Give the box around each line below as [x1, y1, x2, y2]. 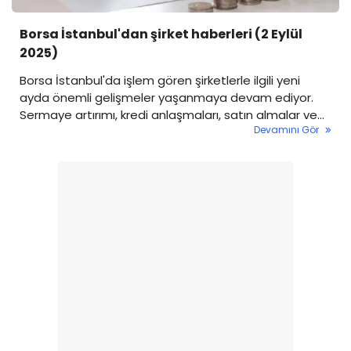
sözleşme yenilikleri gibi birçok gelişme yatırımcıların [20, 123, 316, 140]
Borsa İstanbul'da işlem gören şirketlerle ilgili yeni [20, 71, 300, 89]
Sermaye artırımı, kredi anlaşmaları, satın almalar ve [20, 106, 317, 123]
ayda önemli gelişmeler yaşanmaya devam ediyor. [20, 89, 313, 106]
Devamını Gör [254, 122, 319, 136]
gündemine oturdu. [20, 140, 131, 157]
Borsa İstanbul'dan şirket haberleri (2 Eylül [20, 24, 302, 43]
